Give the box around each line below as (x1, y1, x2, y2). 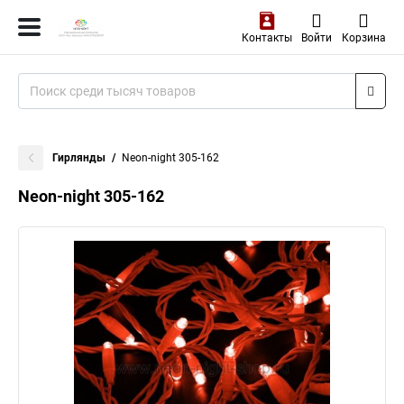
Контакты (241, 32, 292, 44)
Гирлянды (52, 151, 106, 164)
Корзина (341, 32, 386, 44)
